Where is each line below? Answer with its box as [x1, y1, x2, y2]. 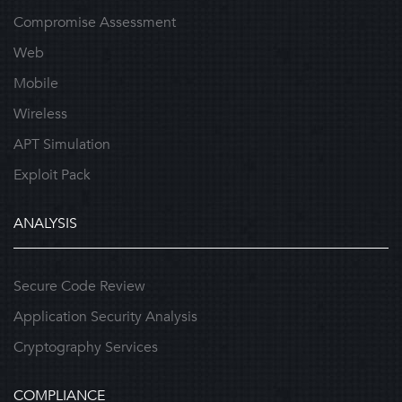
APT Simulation [13, 135, 110, 154]
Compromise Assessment [13, 13, 176, 32]
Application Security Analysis [13, 307, 197, 327]
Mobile [13, 74, 58, 93]
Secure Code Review [13, 276, 145, 296]
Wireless [13, 104, 67, 124]
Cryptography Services [13, 337, 158, 357]
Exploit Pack [13, 165, 91, 185]
